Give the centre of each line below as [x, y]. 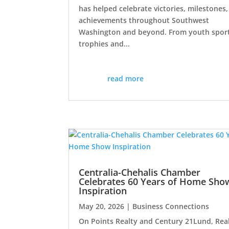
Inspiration [103, 190]
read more [125, 79]
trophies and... [105, 44]
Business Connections [171, 206]
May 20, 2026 [102, 206]
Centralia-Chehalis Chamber [140, 172]
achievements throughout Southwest [144, 20]
